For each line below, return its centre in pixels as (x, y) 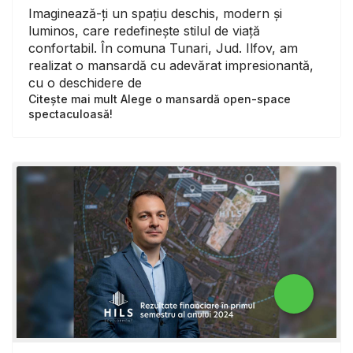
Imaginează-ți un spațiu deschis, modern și (155, 13)
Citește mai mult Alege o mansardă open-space (160, 98)
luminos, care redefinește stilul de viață (144, 30)
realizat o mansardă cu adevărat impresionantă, (171, 65)
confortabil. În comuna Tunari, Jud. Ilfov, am (163, 48)
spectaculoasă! (71, 113)
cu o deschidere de (85, 82)
